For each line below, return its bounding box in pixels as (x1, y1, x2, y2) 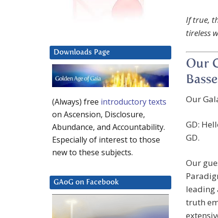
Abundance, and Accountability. (52, 122, 165, 133)
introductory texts (101, 96, 166, 108)
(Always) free (52, 96, 101, 108)
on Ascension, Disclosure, (52, 109, 145, 120)
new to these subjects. (52, 147, 133, 158)
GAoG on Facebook (54, 179, 119, 186)
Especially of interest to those (52, 134, 160, 145)
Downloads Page (54, 49, 110, 56)
